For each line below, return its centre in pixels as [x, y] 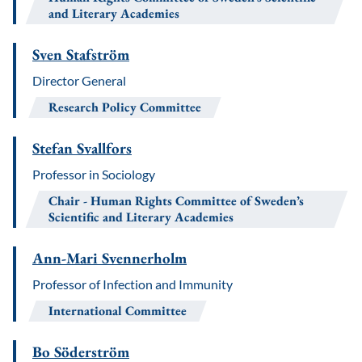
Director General [79, 80]
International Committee [118, 311]
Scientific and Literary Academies [141, 217]
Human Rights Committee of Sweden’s [197, 201]
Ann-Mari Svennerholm [109, 258]
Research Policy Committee [125, 107]
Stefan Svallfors [82, 148]
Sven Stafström [81, 55]
